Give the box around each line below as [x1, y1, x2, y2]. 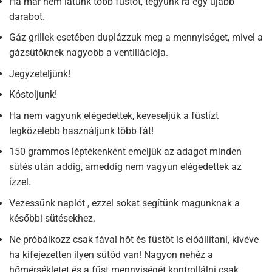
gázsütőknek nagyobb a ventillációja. [9, 47, 168, 59]
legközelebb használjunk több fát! [9, 124, 154, 137]
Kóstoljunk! [9, 89, 57, 101]
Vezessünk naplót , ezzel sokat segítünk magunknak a [9, 197, 240, 209]
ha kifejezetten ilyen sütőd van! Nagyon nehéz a [9, 248, 213, 260]
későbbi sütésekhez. [9, 212, 95, 225]
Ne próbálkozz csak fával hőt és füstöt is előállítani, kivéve [9, 233, 259, 245]
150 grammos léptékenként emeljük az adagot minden [9, 146, 242, 158]
